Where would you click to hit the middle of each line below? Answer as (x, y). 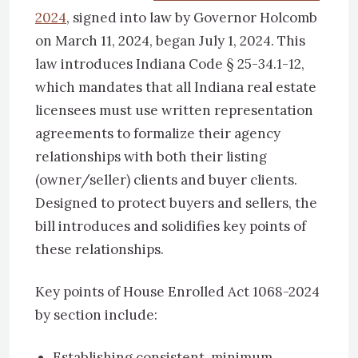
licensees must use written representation (174, 110)
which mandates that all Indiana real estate (176, 87)
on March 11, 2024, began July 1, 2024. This (170, 41)
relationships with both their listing (151, 157)
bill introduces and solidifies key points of (171, 226)
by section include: (96, 315)
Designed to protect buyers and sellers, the (176, 203)
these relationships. (99, 249)
